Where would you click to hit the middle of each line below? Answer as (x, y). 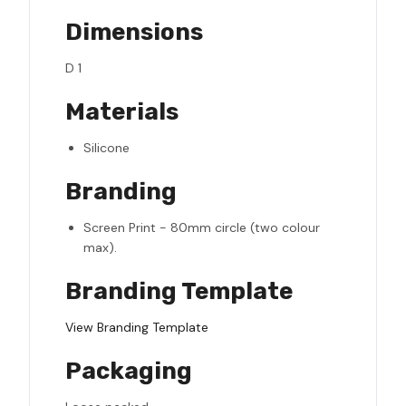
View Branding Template (137, 328)
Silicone (106, 148)
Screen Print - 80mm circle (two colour (202, 228)
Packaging (129, 372)
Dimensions (134, 33)
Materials (122, 112)
